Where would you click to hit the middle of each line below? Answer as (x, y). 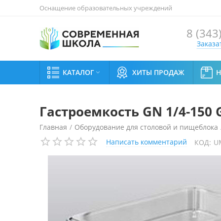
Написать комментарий (147, 142)
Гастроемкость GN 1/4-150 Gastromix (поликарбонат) (129, 144)
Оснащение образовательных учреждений (106, 8)
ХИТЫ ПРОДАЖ (158, 72)
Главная (53, 127)
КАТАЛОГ (78, 72)
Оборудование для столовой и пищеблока (146, 127)
